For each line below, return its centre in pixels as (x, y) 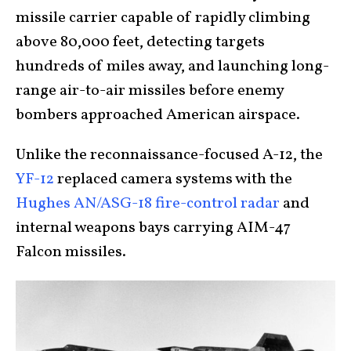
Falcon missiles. (71, 252)
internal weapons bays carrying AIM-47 (153, 228)
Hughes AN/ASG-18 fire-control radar (148, 204)
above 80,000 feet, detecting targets (140, 42)
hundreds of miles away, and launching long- (172, 67)
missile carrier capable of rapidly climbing (163, 18)
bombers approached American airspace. (159, 115)
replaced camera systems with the (173, 179)
